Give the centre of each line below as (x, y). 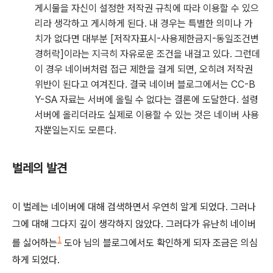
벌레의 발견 (40, 168)
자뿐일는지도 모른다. (76, 130)
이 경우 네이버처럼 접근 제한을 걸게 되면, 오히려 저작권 (144, 69)
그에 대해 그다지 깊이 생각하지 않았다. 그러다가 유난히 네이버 (134, 224)
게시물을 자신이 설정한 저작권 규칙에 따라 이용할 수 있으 (147, 8)
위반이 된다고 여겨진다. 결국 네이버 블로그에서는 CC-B (145, 84)
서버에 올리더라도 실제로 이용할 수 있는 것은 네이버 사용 (147, 115)
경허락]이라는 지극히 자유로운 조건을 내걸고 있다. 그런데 (147, 54)
